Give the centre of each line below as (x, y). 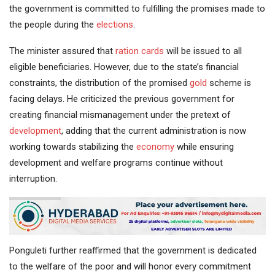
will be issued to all (203, 51)
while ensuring (204, 146)
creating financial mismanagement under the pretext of (120, 114)
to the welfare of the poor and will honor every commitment (130, 267)
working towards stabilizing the (73, 146)
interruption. (33, 178)
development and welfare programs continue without (116, 162)
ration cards (140, 51)
